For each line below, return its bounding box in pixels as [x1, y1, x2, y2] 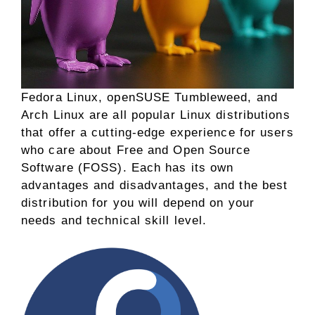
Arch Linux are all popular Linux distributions [21, 108, 290, 122]
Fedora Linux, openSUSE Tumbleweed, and [21, 91, 278, 104]
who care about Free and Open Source [21, 143, 251, 157]
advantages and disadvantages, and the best [21, 179, 288, 192]
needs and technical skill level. [21, 214, 207, 227]
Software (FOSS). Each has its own [21, 161, 234, 174]
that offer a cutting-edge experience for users [21, 126, 294, 139]
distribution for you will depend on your [21, 196, 255, 210]
